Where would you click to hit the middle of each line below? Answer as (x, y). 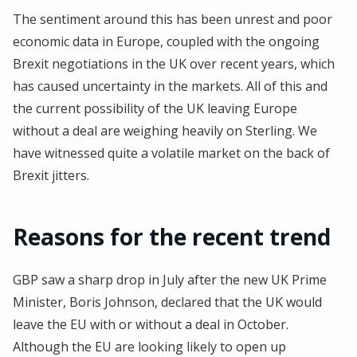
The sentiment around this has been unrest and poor (173, 19)
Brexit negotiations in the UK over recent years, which (174, 63)
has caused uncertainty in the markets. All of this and (170, 86)
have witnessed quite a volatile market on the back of (171, 153)
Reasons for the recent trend (172, 236)
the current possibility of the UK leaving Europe (155, 108)
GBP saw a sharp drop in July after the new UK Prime (170, 279)
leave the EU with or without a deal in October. (151, 324)
